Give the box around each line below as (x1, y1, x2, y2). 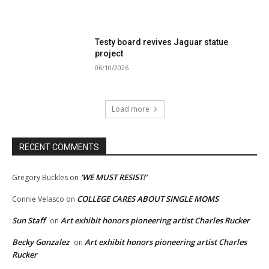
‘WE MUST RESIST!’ (80, 172, 147, 183)
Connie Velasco (12, 194, 64, 205)
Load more (111, 104, 150, 115)
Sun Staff (12, 215, 45, 226)
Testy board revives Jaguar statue (95, 37, 229, 47)
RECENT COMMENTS (19, 142, 99, 153)
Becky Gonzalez (12, 237, 69, 248)
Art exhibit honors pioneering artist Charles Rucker (61, 215, 250, 226)
